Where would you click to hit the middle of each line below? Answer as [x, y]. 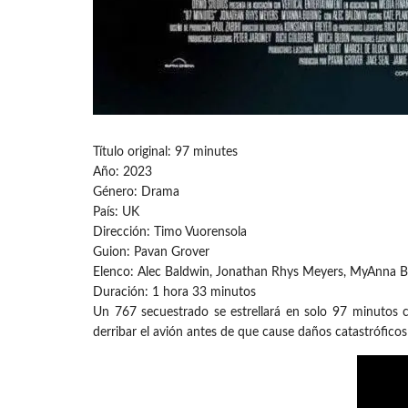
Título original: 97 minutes [165, 152]
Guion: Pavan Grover [151, 252]
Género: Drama [136, 192]
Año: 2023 [122, 172]
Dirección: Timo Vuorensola [170, 232]
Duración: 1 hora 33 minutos [174, 292]
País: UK [116, 212]
